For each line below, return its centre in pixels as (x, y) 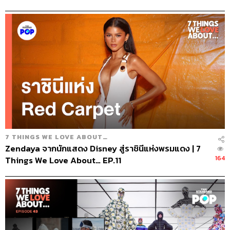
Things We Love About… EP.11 (63, 160)
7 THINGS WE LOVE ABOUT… (56, 137)
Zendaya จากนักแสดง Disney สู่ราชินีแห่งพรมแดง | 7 (103, 148)
